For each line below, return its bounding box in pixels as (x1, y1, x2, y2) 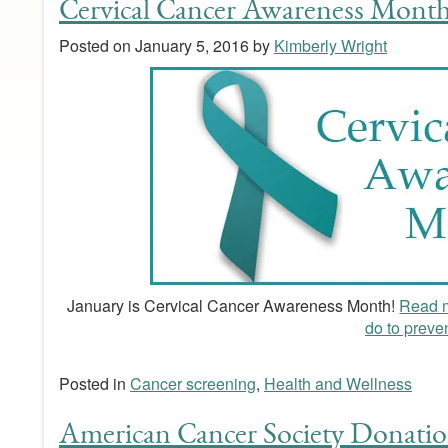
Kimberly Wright (273, 34, 387, 58)
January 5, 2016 (134, 34, 249, 58)
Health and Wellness (263, 372, 412, 396)
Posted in (58, 372, 130, 396)
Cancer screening (129, 372, 256, 396)
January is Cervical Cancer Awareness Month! (67, 294, 400, 318)
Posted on (58, 34, 135, 58)
